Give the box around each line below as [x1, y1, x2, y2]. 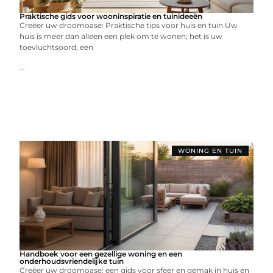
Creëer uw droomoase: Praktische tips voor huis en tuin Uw [19, 21, 238, 30]
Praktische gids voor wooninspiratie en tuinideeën [19, 12, 203, 21]
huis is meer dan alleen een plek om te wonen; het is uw [19, 32, 223, 41]
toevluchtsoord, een [19, 43, 94, 52]
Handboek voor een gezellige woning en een [19, 249, 183, 258]
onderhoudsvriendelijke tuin [19, 257, 124, 266]
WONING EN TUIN [177, 147, 243, 155]
